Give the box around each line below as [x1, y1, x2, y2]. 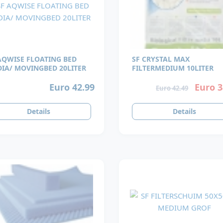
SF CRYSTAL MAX [132, 54, 190, 64]
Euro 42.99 [49, 81, 95, 93]
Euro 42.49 [156, 83, 189, 93]
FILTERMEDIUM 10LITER [132, 63, 214, 73]
